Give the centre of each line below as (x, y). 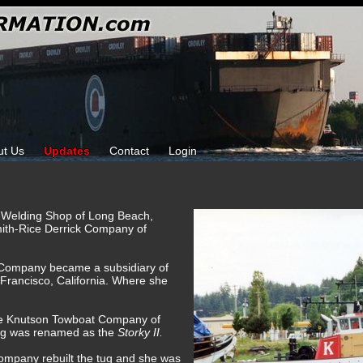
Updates (67, 151)
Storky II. (140, 332)
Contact (129, 151)
